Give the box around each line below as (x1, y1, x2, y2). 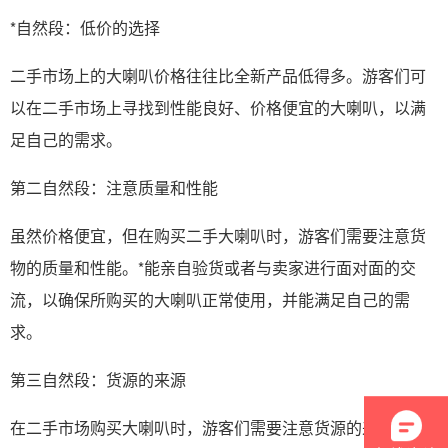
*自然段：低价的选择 (10, 15, 160, 39)
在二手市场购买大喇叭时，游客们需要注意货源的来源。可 (10, 415, 426, 439)
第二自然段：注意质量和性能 (10, 175, 218, 199)
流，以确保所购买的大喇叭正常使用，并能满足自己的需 (10, 287, 410, 311)
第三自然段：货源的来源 (10, 367, 186, 391)
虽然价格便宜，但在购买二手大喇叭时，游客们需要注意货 (10, 223, 426, 247)
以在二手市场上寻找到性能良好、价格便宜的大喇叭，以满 (10, 95, 426, 119)
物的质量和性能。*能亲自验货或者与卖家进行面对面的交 (10, 255, 416, 279)
